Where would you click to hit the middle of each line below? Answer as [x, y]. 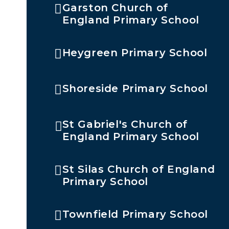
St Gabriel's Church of [125, 124]
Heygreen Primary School [135, 52]
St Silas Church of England [139, 169]
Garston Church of [115, 7]
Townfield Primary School [135, 214]
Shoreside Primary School [135, 88]
